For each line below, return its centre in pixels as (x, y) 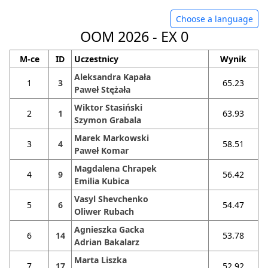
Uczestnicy (96, 59)
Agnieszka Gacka (109, 229)
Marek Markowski (112, 138)
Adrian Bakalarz (107, 242)
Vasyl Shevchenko (111, 199)
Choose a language (214, 19)
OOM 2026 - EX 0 (134, 36)
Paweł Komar (101, 150)
